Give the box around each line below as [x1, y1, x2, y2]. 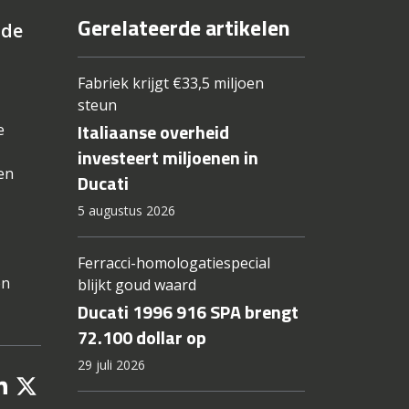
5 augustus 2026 [77, 202, 175, 220]
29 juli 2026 [77, 356, 145, 374]
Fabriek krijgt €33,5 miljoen [77, 73, 264, 94]
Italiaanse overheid [77, 118, 229, 147]
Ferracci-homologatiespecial [77, 253, 270, 274]
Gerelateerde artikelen [77, 11, 290, 45]
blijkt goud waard [77, 275, 196, 296]
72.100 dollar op [77, 323, 206, 352]
